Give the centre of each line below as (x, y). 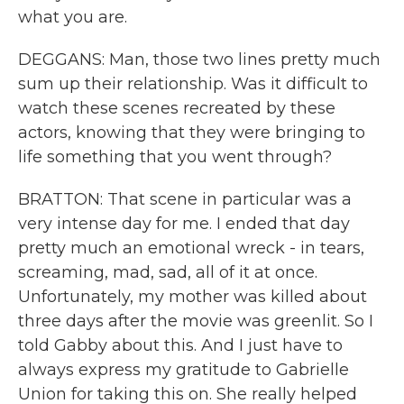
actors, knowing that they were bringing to (192, 133)
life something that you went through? (175, 157)
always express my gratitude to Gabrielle (184, 370)
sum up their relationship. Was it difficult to (193, 84)
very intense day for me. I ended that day (184, 224)
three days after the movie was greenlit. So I (196, 321)
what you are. (73, 17)
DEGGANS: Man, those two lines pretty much (199, 60)
